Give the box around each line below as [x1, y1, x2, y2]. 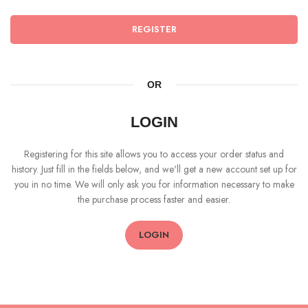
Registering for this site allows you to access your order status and [24, 147, 284, 161]
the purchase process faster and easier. [78, 192, 230, 206]
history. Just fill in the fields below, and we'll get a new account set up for [11, 162, 297, 176]
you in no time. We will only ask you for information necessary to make [14, 177, 294, 191]
